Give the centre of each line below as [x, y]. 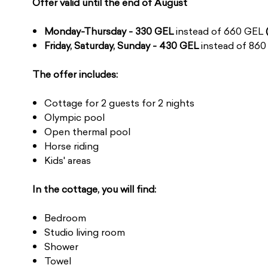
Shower [61, 246]
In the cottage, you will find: [94, 189]
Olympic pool [74, 117]
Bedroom [65, 218]
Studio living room [84, 232]
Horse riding [71, 146]
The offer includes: [75, 74]
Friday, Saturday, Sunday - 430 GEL [121, 45]
